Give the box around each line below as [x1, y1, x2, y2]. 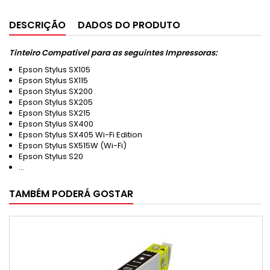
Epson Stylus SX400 [19, 118, 93, 130]
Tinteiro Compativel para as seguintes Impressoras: [9, 47, 217, 58]
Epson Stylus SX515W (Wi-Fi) [19, 140, 127, 151]
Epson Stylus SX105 [19, 64, 90, 75]
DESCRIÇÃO [9, 18, 66, 32]
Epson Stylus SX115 [19, 75, 88, 86]
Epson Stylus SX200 [19, 86, 93, 97]
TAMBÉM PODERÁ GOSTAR [9, 187, 133, 201]
